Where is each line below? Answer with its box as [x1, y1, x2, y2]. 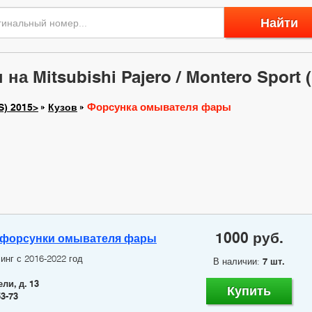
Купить [227, 283, 272, 299]
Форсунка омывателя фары [87, 101, 231, 114]
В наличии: [213, 256, 263, 267]
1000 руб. [214, 229, 283, 247]
